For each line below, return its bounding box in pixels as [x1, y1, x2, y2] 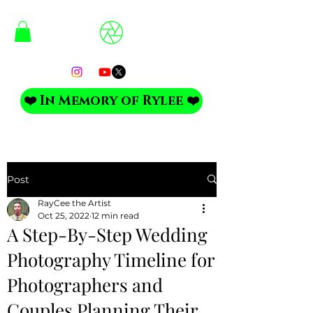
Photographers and [7, 272, 163, 297]
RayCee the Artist [38, 197, 111, 208]
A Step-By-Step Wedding [7, 221, 208, 247]
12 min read [92, 210, 139, 221]
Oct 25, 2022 [38, 210, 89, 221]
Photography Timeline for [7, 247, 214, 272]
